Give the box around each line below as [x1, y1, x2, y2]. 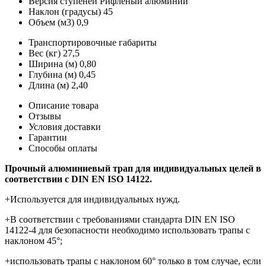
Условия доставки [28, 122, 101, 132]
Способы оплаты [28, 143, 97, 154]
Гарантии [28, 132, 67, 143]
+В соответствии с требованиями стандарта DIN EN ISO [5, 214, 235, 225]
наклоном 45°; [5, 236, 62, 246]
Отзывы [28, 111, 61, 122]
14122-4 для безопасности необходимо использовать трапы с [5, 225, 250, 236]
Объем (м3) [28, 17, 74, 28]
